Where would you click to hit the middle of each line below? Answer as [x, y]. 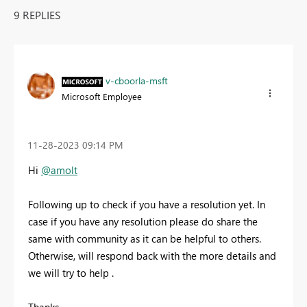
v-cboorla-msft [137, 80]
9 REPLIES [37, 14]
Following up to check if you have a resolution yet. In [147, 205]
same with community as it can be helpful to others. [145, 239]
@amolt [59, 170]
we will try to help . [71, 273]
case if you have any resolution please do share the [143, 222]
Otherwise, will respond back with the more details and [152, 256]
